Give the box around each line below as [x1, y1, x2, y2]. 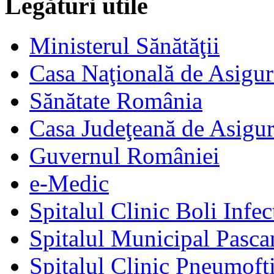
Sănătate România [29, 87, 202, 114]
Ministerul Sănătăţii [29, 32, 220, 59]
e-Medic [29, 169, 109, 196]
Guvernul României [29, 142, 220, 169]
